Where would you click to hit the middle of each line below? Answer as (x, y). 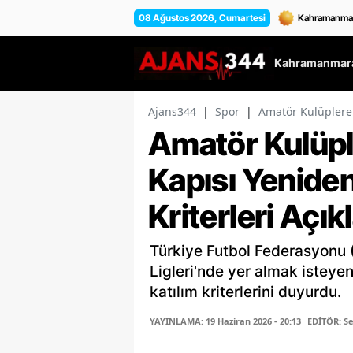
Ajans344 (172, 112)
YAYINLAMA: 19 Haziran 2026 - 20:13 (225, 321)
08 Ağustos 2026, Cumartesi (202, 17)
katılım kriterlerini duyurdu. (245, 292)
